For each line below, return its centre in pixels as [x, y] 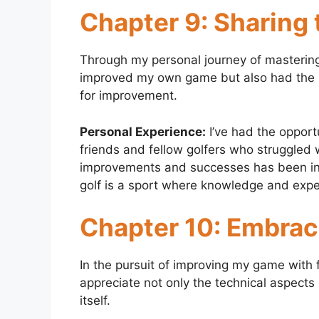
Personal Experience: [143, 131]
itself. [95, 301]
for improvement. [129, 96]
